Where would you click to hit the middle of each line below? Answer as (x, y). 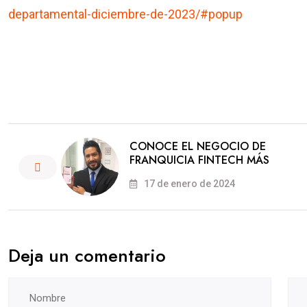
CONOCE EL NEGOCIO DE (198, 147)
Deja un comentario (87, 256)
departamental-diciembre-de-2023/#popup (125, 14)
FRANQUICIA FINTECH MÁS (199, 160)
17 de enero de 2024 (188, 184)
